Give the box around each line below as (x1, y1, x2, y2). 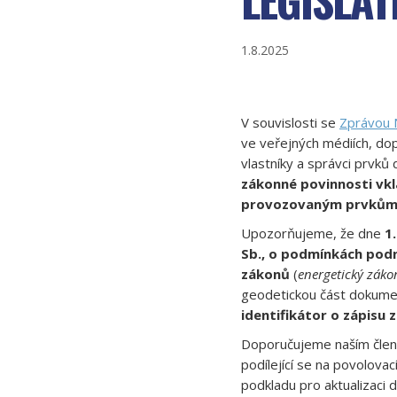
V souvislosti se (241, 113, 339, 131)
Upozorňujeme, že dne (241, 224, 385, 242)
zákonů (241, 265, 290, 283)
